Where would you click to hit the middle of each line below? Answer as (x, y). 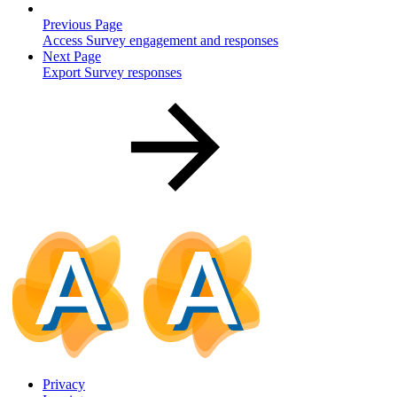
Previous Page (82, 24)
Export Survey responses (112, 72)
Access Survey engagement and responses (160, 40)
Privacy (64, 384)
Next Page (72, 56)
